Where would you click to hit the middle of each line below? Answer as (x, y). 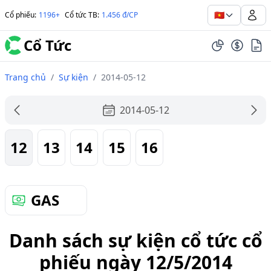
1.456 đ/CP (120, 15)
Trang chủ (25, 77)
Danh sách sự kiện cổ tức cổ (135, 240)
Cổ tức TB (81, 15)
